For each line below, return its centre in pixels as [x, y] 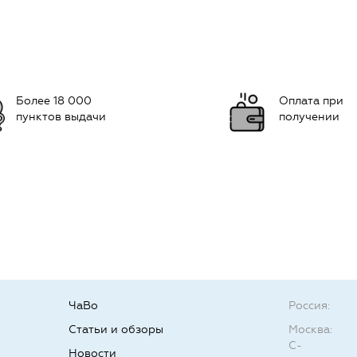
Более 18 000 [54, 101]
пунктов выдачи [61, 117]
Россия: [310, 306]
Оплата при [311, 101]
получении [309, 117]
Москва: [311, 330]
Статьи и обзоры [116, 330]
